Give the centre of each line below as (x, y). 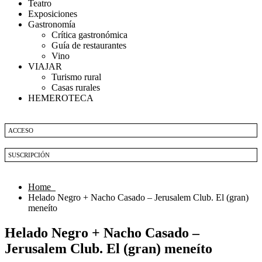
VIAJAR (45, 66)
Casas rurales (76, 87)
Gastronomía (52, 24)
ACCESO (21, 130)
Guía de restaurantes (89, 45)
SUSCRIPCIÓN (29, 155)
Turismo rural (76, 77)
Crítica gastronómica (89, 35)
